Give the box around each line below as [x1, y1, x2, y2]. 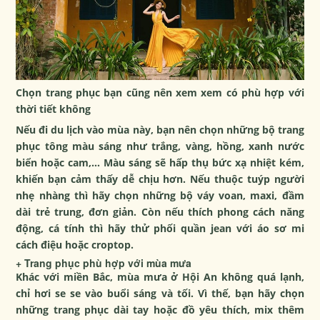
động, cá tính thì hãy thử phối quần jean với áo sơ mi [16, 221, 304, 235]
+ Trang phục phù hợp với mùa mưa [16, 255, 192, 270]
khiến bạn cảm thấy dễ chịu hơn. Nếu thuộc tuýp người [16, 171, 304, 186]
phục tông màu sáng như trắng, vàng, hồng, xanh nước [16, 139, 304, 153]
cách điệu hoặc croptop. [16, 237, 134, 251]
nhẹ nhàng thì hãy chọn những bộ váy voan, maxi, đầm [16, 188, 304, 202]
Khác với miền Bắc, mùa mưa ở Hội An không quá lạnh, [16, 269, 304, 284]
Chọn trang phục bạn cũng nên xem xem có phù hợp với [16, 85, 304, 99]
